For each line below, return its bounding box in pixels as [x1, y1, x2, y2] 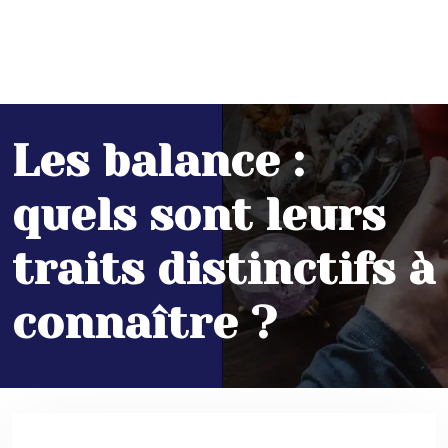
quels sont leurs [12, 189, 385, 241]
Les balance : [12, 135, 304, 187]
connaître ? [12, 297, 277, 349]
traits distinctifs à [12, 243, 435, 295]
